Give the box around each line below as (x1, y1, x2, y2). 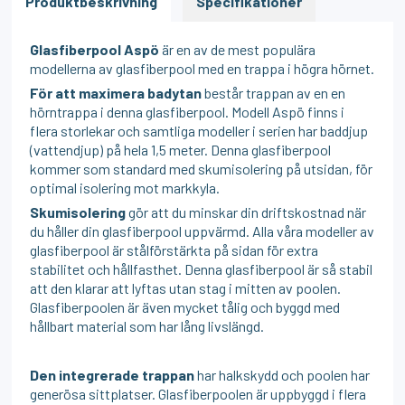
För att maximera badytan (30, 83, 202, 101)
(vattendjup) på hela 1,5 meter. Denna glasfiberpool (30, 140, 332, 158)
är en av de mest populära (159, 40, 316, 58)
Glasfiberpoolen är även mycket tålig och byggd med (30, 297, 341, 316)
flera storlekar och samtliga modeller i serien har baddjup (30, 121, 369, 139)
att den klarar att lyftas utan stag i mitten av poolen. (30, 278, 342, 297)
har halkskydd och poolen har (194, 365, 371, 383)
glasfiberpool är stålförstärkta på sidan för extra (30, 240, 319, 259)
